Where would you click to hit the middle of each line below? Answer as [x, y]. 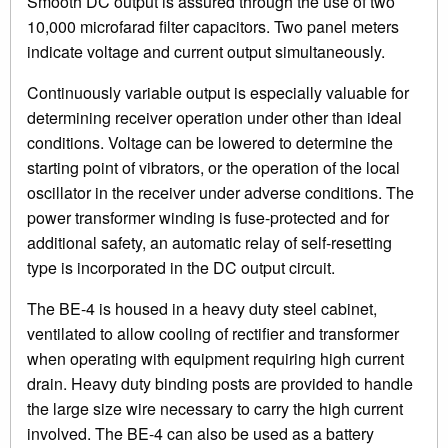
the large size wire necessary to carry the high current [215, 408]
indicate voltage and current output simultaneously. [206, 51]
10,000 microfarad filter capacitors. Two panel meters [213, 26]
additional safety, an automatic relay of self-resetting [209, 242]
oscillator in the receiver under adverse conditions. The [220, 192]
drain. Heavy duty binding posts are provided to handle [220, 383]
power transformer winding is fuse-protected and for [208, 217]
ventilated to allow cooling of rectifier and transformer [213, 333]
